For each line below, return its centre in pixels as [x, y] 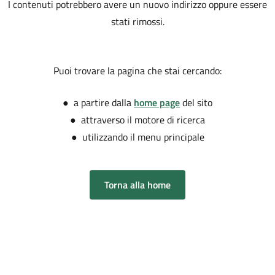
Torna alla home [137, 185]
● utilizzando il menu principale [137, 137]
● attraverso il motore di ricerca [137, 120]
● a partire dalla [98, 103]
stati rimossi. [137, 21]
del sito [196, 103]
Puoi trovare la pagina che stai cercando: [137, 71]
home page [157, 103]
